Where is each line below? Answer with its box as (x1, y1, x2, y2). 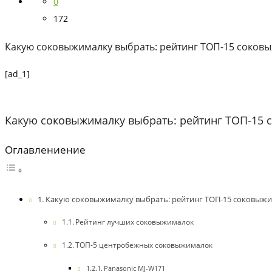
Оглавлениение (5, 143, 86, 157)
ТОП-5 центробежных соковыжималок (75, 240, 213, 251)
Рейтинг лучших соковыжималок (75, 217, 194, 228)
